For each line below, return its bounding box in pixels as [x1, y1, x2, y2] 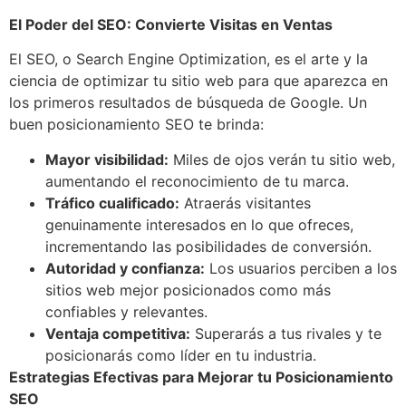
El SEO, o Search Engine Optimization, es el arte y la [9, 50, 368, 69]
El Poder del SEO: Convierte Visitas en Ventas [9, 14, 333, 34]
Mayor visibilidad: [45, 150, 169, 169]
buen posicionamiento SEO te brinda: [9, 115, 264, 134]
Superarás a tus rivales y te [190, 324, 382, 343]
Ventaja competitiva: [45, 324, 190, 343]
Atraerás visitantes [179, 193, 311, 212]
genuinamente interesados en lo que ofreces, [45, 215, 353, 234]
